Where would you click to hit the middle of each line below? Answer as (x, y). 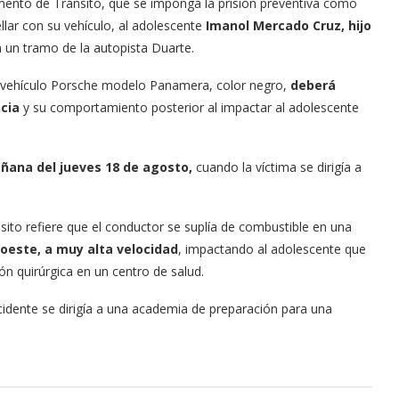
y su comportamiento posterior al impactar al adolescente (189, 107)
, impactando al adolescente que (272, 249)
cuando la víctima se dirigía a (277, 167)
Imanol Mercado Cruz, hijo (289, 25)
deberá (313, 85)
